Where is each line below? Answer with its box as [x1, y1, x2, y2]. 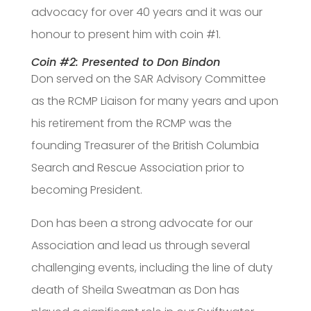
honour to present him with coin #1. [31, 26, 221, 43]
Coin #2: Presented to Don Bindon [31, 54, 220, 71]
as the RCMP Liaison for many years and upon [31, 93, 278, 110]
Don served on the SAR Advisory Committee [31, 71, 266, 87]
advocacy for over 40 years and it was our [31, 4, 262, 21]
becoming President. [31, 182, 142, 199]
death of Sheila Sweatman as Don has [31, 282, 239, 299]
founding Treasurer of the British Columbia [31, 137, 259, 154]
